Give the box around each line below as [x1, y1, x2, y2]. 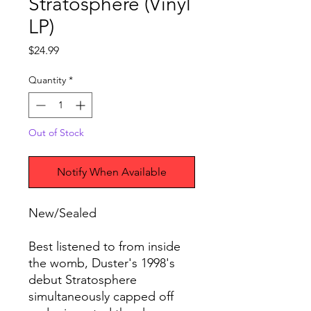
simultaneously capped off [28, 289, 174, 305]
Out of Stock [28, 126, 84, 140]
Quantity [28, 74, 66, 87]
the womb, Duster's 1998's [28, 255, 175, 271]
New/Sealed [28, 205, 96, 221]
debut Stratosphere [28, 272, 137, 288]
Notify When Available [57, 165, 167, 179]
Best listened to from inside [28, 239, 180, 255]
